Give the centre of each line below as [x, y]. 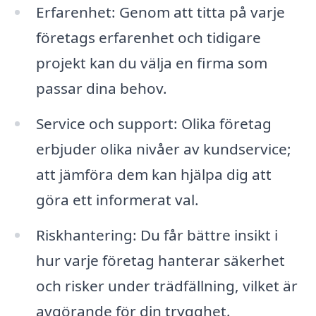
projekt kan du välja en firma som [151, 63]
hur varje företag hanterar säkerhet [160, 261]
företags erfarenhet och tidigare [148, 38]
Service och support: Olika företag [153, 124]
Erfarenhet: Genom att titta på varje [160, 12]
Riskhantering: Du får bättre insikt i [157, 235]
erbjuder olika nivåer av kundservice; [163, 149]
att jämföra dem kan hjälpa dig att [153, 175]
